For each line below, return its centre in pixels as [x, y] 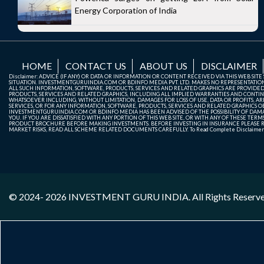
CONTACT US [96, 66]
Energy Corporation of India [126, 10]
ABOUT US [164, 66]
